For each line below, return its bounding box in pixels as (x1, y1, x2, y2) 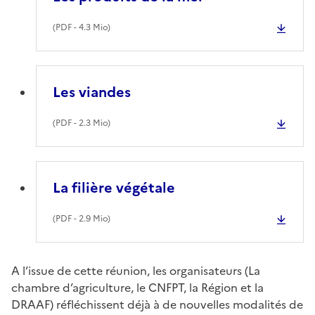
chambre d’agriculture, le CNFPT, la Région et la (11, 278, 264, 296)
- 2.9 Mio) (72, 212, 111, 225)
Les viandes (53, 81, 131, 103)
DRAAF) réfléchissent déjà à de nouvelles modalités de (11, 295, 303, 313)
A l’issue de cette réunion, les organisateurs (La (11, 262, 260, 279)
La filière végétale (53, 176, 176, 198)
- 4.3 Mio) (72, 20, 111, 34)
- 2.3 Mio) (72, 116, 111, 129)
